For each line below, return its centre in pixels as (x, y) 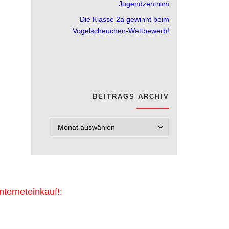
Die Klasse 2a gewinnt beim (124, 20)
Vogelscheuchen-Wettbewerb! (121, 31)
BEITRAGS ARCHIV (131, 96)
